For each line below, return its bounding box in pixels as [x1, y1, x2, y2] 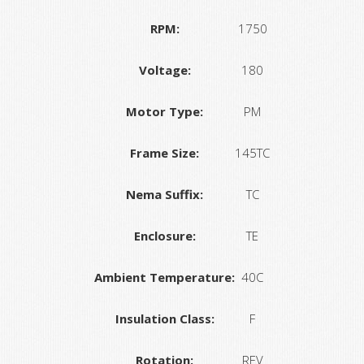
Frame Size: [130, 144, 199, 161]
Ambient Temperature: [94, 268, 235, 285]
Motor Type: [126, 102, 203, 119]
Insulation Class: [115, 310, 214, 327]
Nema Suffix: [126, 185, 203, 202]
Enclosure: [133, 227, 196, 244]
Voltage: [138, 61, 191, 78]
